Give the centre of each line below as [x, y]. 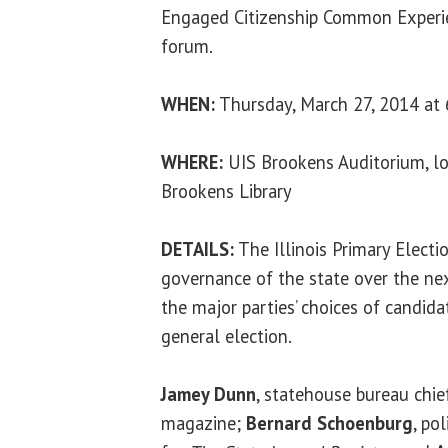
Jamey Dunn [208, 393]
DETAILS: [197, 248]
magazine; [203, 422]
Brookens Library [226, 190]
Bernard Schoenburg [329, 422]
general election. [226, 335]
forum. [187, 45]
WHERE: [194, 161]
